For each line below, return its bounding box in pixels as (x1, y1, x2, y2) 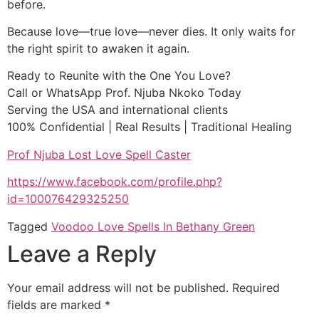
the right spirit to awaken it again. (7, 41, 189, 56)
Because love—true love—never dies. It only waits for (7, 24, 296, 39)
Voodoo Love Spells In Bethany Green (51, 219, 255, 234)
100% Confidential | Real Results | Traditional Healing (7, 120, 292, 135)
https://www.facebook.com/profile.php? (7, 174, 222, 189)
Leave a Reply (7, 239, 157, 268)
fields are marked (7, 297, 105, 312)
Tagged (7, 219, 51, 234)
